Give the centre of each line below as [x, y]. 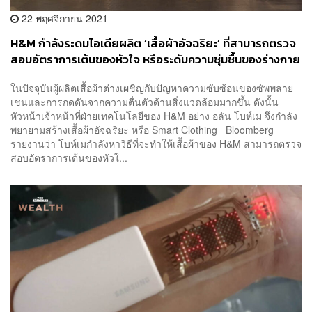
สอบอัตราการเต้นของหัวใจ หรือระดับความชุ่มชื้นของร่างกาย [155, 59]
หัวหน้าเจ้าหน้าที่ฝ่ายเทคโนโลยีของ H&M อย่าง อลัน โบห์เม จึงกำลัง [154, 116]
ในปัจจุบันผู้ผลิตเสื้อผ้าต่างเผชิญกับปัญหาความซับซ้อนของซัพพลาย [152, 88]
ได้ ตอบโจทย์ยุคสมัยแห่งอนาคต [87, 75]
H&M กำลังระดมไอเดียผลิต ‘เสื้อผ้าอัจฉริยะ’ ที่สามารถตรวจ [153, 43]
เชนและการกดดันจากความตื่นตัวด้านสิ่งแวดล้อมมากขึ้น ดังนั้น [145, 102]
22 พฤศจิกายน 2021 [63, 18]
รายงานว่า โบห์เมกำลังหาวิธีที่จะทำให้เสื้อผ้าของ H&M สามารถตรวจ [156, 144]
